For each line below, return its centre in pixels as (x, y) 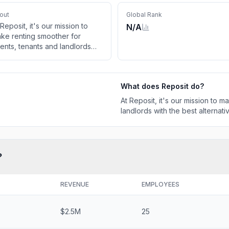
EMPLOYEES (161, 184)
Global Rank (144, 15)
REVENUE (75, 184)
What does (141, 86)
